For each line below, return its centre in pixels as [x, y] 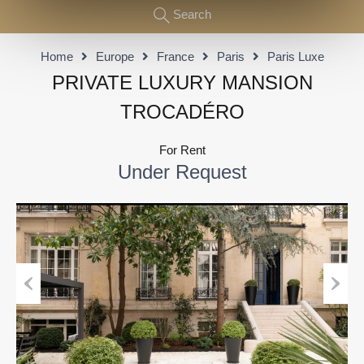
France [175, 57]
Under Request [182, 172]
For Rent [182, 150]
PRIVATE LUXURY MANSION [182, 83]
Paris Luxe [295, 57]
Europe [115, 57]
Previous [40, 314]
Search [192, 14]
